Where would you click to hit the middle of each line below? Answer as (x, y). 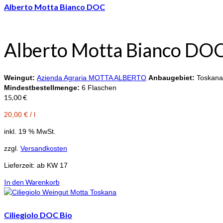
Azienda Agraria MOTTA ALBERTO (92, 77)
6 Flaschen (99, 87)
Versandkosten (44, 148)
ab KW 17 (52, 165)
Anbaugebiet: (171, 77)
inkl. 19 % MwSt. (30, 131)
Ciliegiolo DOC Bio (38, 215)
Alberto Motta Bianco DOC (55, 6)
